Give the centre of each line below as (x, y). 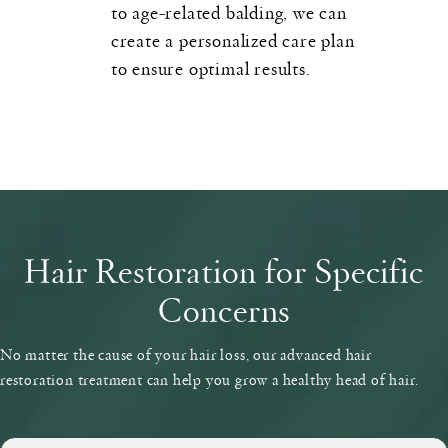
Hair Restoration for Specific (224, 269)
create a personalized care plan (232, 39)
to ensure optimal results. (210, 67)
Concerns (224, 308)
